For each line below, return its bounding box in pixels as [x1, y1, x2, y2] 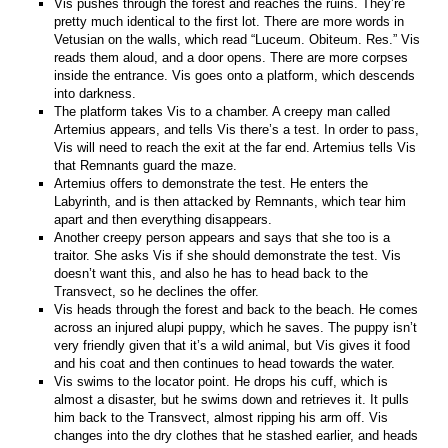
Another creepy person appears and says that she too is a [54, 229, 391, 245]
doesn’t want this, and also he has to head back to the [54, 265, 369, 281]
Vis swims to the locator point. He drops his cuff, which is [54, 373, 389, 389]
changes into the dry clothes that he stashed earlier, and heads [54, 427, 419, 443]
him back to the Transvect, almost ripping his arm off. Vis [54, 409, 389, 425]
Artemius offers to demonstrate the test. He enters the [54, 175, 369, 191]
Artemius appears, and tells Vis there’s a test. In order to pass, [54, 121, 420, 137]
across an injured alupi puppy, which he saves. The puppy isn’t [54, 319, 418, 335]
